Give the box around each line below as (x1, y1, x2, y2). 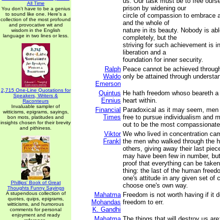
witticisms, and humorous (7, 201, 64, 207)
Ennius (101, 97, 121, 104)
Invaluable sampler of (11, 104, 60, 109)
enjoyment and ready (11, 212, 60, 218)
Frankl (103, 137, 121, 145)
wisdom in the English (11, 27, 60, 33)
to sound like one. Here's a (5, 11, 66, 17)
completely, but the (123, 34, 177, 41)
